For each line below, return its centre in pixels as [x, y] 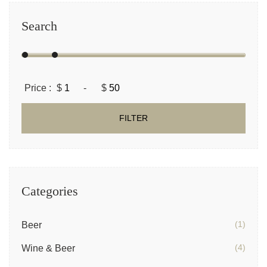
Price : [38, 88]
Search [39, 26]
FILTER [133, 118]
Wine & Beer [48, 249]
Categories [50, 191]
